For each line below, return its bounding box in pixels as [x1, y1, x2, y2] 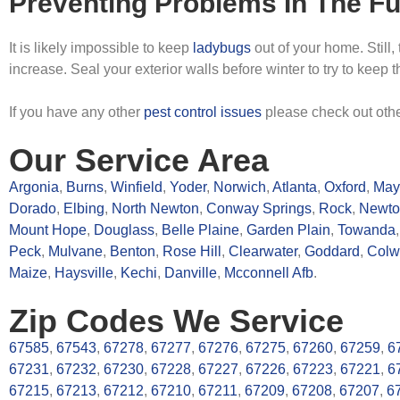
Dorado [9, 201, 56, 216]
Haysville [54, 265, 113, 280]
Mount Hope [9, 222, 87, 237]
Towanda [337, 222, 396, 237]
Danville [164, 265, 217, 280]
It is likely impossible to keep [9, 40, 193, 55]
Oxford [324, 179, 366, 195]
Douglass [94, 222, 154, 237]
